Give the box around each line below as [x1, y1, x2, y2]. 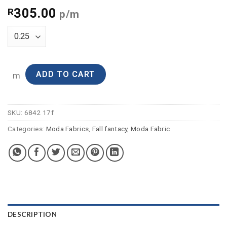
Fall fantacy [92, 124, 128, 133]
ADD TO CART [36, 69, 96, 80]
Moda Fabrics [46, 124, 89, 133]
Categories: [8, 124, 46, 133]
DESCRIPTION [8, 210, 57, 218]
